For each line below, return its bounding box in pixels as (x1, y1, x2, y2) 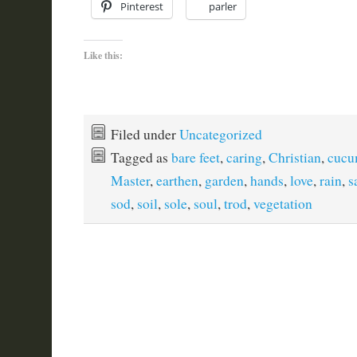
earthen (155, 171, 198, 190)
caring (226, 148, 262, 167)
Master (110, 171, 150, 190)
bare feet (171, 148, 220, 167)
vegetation (253, 194, 312, 213)
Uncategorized (178, 125, 262, 143)
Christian (268, 148, 321, 167)
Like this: (83, 49, 123, 62)
